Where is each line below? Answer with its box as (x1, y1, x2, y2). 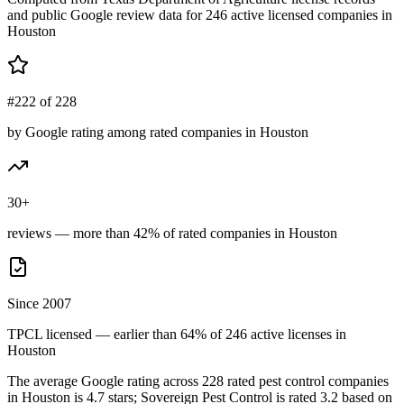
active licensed (227, 6, 314, 23)
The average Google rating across (7, 372, 202, 389)
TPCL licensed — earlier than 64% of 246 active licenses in (7, 326, 346, 342)
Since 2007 (7, 295, 71, 311)
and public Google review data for (7, 6, 206, 23)
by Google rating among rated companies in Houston (7, 124, 308, 140)
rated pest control (224, 372, 328, 389)
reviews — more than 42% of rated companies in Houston (7, 225, 337, 241)
